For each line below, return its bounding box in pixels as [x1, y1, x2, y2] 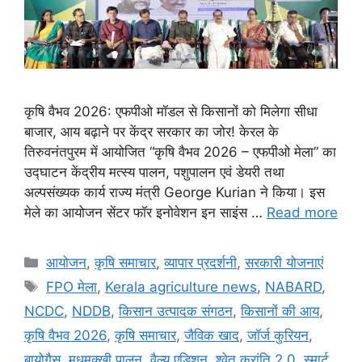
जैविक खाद [184, 327, 239, 344]
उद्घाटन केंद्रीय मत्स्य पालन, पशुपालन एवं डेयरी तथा [24, 164, 284, 181]
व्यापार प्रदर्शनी [164, 255, 238, 271]
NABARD [265, 279, 322, 296]
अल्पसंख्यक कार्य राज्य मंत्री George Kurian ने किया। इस [24, 184, 325, 201]
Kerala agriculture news [105, 279, 258, 296]
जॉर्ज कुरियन [247, 327, 309, 344]
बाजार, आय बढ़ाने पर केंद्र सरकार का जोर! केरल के [24, 124, 279, 141]
